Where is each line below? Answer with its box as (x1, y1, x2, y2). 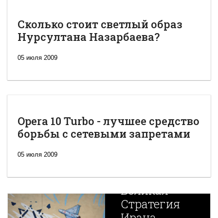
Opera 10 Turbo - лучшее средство (18, 113, 200, 128)
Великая (120, 182, 168, 198)
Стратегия (120, 196, 180, 212)
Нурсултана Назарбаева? (18, 29, 160, 44)
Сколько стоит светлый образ (18, 17, 182, 31)
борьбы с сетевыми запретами (18, 126, 190, 141)
